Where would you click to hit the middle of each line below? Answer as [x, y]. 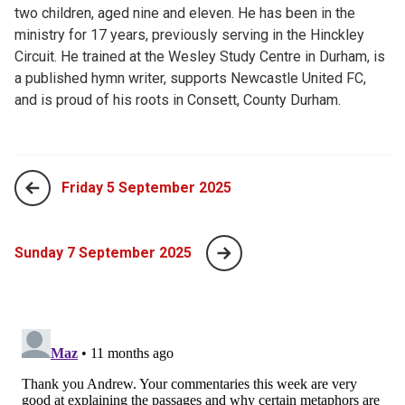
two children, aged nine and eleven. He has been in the [185, 13]
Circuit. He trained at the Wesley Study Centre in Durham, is [200, 56]
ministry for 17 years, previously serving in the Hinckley [189, 34]
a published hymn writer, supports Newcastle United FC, [190, 78]
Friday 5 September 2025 [146, 187]
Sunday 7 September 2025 [103, 252]
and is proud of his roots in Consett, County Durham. [178, 99]
